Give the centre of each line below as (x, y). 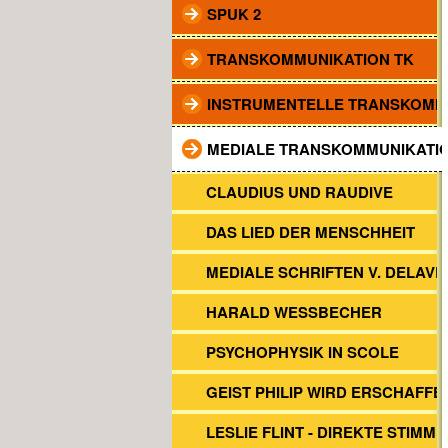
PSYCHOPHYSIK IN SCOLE (302, 352)
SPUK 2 (234, 14)
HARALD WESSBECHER (294, 312)
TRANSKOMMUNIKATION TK (310, 59)
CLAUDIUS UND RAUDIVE (299, 192)
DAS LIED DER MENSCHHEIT (310, 232)
